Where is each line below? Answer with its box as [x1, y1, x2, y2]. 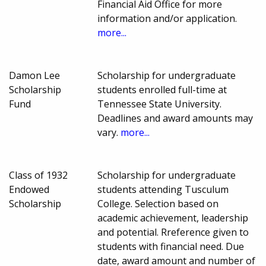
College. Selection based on [97, 197, 219, 210]
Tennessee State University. [97, 97, 222, 110]
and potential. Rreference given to [97, 225, 249, 239]
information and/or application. [97, 11, 237, 25]
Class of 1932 [9, 168, 68, 182]
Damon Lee [9, 68, 60, 82]
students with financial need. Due [97, 239, 245, 253]
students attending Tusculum [97, 182, 229, 196]
